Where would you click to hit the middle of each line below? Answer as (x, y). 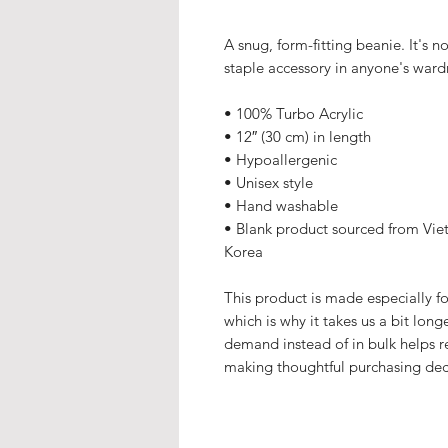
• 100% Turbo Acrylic (293, 113)
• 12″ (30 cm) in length (297, 136)
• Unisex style (268, 182)
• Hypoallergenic (282, 159)
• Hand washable (281, 205)
